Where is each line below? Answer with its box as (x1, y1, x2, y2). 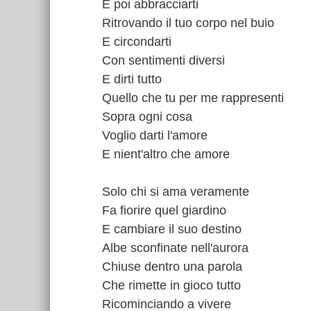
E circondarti (102, 35, 171, 49)
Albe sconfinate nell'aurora (102, 241, 249, 255)
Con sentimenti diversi (102, 53, 225, 67)
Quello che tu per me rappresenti (102, 91, 284, 105)
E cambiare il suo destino (102, 222, 242, 236)
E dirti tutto (102, 72, 162, 86)
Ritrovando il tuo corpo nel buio (102, 16, 274, 30)
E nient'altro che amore (102, 147, 230, 161)
